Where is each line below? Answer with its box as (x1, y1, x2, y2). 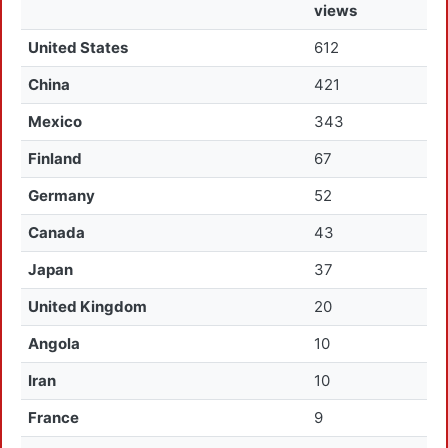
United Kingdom (28, 297, 148, 316)
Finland (28, 149, 83, 168)
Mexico (28, 112, 83, 131)
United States (28, 38, 129, 57)
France (28, 408, 80, 427)
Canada (28, 223, 86, 242)
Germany (28, 186, 96, 205)
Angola (28, 334, 81, 353)
